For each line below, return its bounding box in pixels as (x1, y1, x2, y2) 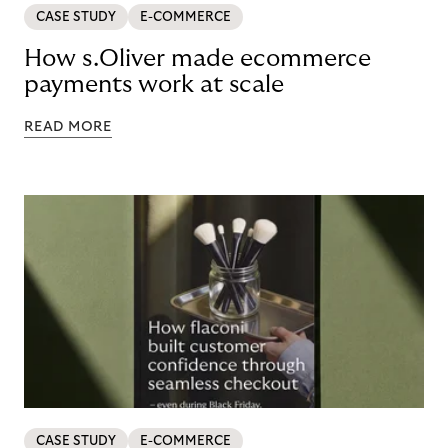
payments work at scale (24, 72, 284, 98)
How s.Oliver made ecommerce (24, 46, 371, 72)
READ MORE (24, 120, 112, 135)
